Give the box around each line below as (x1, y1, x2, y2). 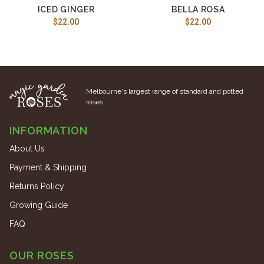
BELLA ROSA (171, 5, 225, 14)
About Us (9, 144, 45, 153)
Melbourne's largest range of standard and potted (86, 87, 243, 95)
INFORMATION (9, 124, 88, 137)
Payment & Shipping (9, 163, 87, 172)
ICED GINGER (37, 5, 95, 14)
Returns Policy (9, 181, 64, 191)
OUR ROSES (9, 249, 75, 262)
